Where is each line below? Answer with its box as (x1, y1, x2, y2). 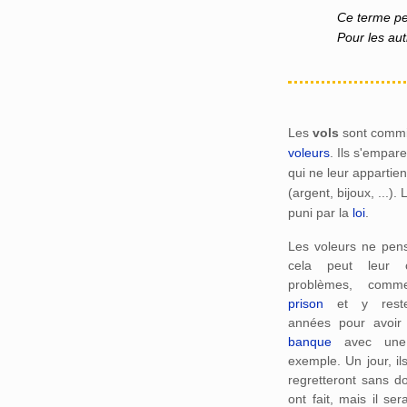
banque (288, 333, 332, 349)
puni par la (288, 205, 352, 221)
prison (288, 295, 323, 311)
